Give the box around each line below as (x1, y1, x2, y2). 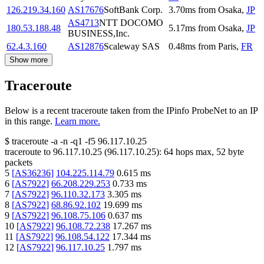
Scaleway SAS (104, 41, 160, 52)
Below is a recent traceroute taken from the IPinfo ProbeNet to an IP (5, 105, 258, 116)
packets (5, 157, 32, 168)
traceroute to (5, 147, 51, 157)
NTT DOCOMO (99, 18, 163, 28)
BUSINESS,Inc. (68, 28, 130, 39)
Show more (9, 55, 48, 65)
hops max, (173, 147, 216, 157)
